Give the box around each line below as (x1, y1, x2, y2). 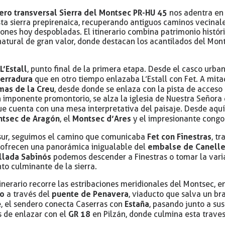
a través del (5, 189, 52, 199)
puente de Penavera (52, 189, 129, 199)
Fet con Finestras (147, 132, 212, 142)
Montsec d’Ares (72, 114, 132, 124)
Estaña (125, 199, 150, 209)
